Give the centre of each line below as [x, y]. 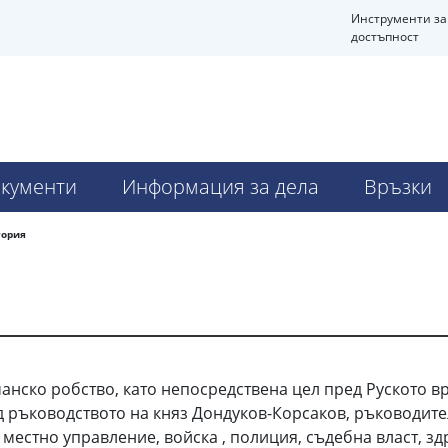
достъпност [385, 36]
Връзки [398, 187]
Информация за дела [220, 187]
